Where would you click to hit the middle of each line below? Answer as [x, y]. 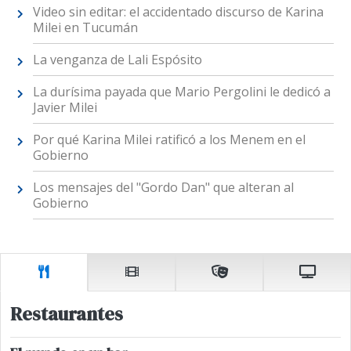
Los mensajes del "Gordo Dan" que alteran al [163, 188]
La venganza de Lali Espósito [117, 60]
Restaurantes [67, 313]
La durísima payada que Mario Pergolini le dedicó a [181, 92]
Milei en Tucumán [85, 28]
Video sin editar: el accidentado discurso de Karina [178, 12]
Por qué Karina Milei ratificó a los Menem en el [169, 140]
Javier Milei [65, 108]
